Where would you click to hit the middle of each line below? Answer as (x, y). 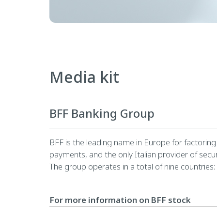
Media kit (84, 77)
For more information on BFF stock (120, 200)
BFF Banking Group (102, 113)
